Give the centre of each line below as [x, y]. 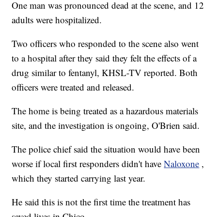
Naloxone [182, 164]
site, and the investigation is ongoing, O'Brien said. [106, 125]
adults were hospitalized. [57, 20]
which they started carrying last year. [79, 178]
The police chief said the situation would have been [106, 149]
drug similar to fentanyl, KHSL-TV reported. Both [105, 73]
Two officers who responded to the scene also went [105, 44]
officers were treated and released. [73, 87]
